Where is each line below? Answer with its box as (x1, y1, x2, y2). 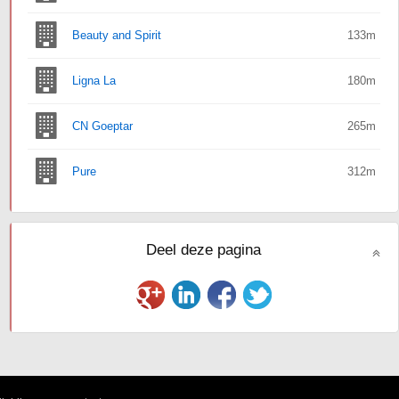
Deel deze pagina (146, 240, 262, 258)
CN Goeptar (71, 119, 133, 133)
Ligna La (71, 74, 116, 87)
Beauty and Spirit (71, 28, 161, 42)
